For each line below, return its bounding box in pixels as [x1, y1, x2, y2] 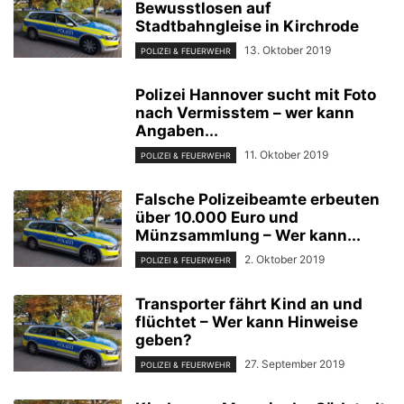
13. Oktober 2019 [244, 42, 331, 57]
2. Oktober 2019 [244, 252, 325, 266]
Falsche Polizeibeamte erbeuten [135, 190, 380, 208]
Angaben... [135, 121, 218, 140]
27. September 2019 [244, 357, 344, 372]
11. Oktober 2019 [244, 147, 328, 161]
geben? [135, 331, 192, 350]
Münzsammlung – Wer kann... [135, 226, 361, 244]
